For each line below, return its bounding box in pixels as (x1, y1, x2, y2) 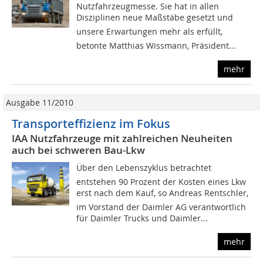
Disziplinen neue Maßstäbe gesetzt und (76, 12, 234, 23)
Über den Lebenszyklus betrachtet (76, 162, 212, 174)
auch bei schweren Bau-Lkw (12, 143, 145, 157)
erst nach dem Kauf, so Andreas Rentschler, (76, 187, 249, 199)
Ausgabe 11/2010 (6, 97, 73, 109)
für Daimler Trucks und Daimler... (76, 213, 208, 224)
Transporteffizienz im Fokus (12, 116, 170, 132)
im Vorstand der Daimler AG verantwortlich (76, 201, 247, 213)
